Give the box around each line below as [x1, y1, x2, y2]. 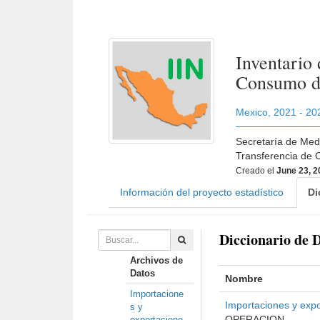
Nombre [225, 273, 263, 284]
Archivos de [130, 255, 183, 266]
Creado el [236, 166, 277, 176]
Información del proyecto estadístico [120, 186, 284, 198]
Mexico [236, 106, 269, 118]
